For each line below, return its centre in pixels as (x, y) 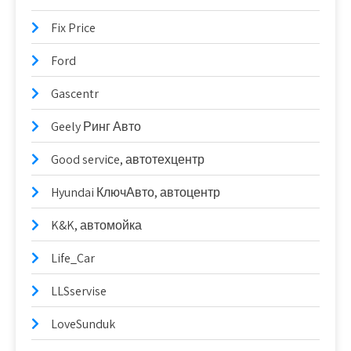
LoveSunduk (83, 324)
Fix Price (73, 28)
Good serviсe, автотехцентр (128, 159)
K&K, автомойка (96, 225)
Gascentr (75, 94)
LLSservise (79, 291)
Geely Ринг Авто (96, 127)
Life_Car (73, 258)
